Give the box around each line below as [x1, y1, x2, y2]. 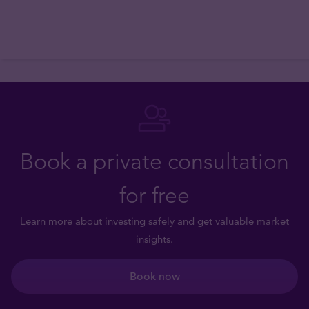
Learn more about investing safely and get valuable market [20, 214, 289, 228]
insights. [136, 232, 173, 246]
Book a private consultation [20, 148, 289, 175]
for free [119, 181, 190, 208]
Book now [129, 269, 180, 283]
